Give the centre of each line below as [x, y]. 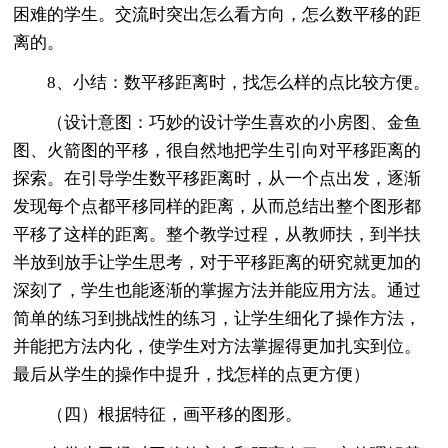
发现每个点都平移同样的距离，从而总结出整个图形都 [217, 206]
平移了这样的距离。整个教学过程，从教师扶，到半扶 [217, 234]
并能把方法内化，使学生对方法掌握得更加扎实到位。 [217, 346]
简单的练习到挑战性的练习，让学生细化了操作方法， [217, 318]
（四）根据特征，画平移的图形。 [158, 414]
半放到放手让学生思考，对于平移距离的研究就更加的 [217, 262]
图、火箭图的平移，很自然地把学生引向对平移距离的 [217, 150]
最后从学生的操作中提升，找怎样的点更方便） [192, 374]
